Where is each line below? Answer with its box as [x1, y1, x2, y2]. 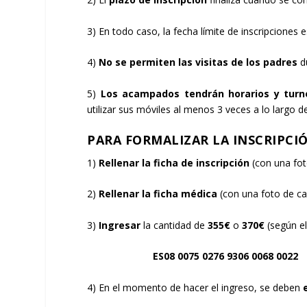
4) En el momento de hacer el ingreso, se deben [87, 280, 304, 294]
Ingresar [99, 218, 144, 232]
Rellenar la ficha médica [99, 187, 221, 201]
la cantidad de [143, 218, 208, 232]
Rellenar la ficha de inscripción [99, 156, 253, 169]
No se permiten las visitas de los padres [99, 56, 301, 69]
